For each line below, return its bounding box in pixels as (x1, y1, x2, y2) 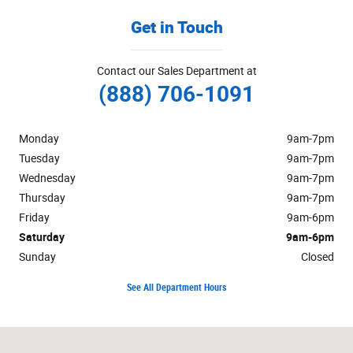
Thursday (19, 191, 65, 205)
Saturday (19, 231, 65, 244)
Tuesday (19, 152, 60, 165)
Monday (19, 132, 59, 146)
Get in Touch (130, 16, 223, 39)
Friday (19, 211, 50, 225)
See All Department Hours (127, 281, 226, 293)
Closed (301, 251, 334, 264)
